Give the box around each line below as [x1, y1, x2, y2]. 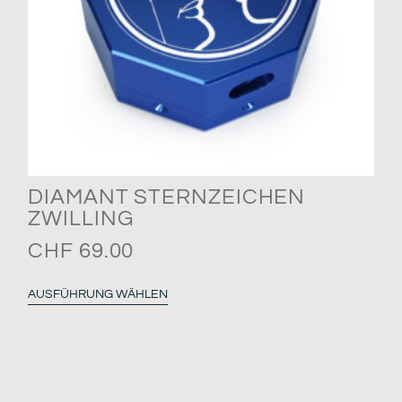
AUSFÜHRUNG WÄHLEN [28, 288, 169, 301]
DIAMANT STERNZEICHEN [28, 186, 306, 209]
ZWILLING [28, 207, 134, 231]
